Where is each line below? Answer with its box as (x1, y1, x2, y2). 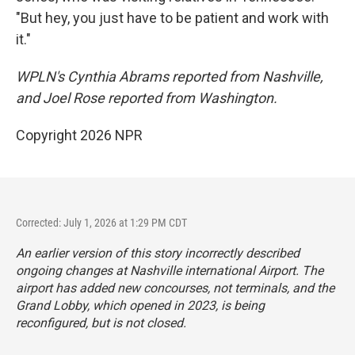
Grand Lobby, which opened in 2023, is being (16, 298, 265, 314)
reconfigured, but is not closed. (16, 315, 186, 331)
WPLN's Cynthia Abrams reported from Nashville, (16, 68, 323, 86)
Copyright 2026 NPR (16, 127, 143, 144)
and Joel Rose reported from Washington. (16, 90, 277, 107)
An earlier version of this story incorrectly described (16, 246, 300, 261)
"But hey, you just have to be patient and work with (16, 10, 329, 27)
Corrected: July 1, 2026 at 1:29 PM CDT (16, 216, 187, 230)
